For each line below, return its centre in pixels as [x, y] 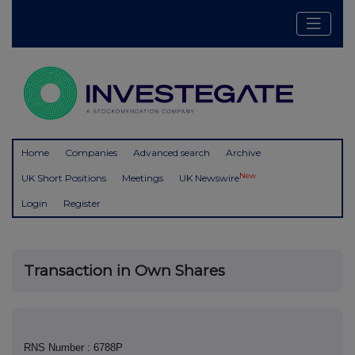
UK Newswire [209, 178]
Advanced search [172, 153]
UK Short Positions [64, 178]
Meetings [143, 178]
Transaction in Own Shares [124, 271]
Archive [243, 153]
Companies [91, 153]
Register [82, 204]
